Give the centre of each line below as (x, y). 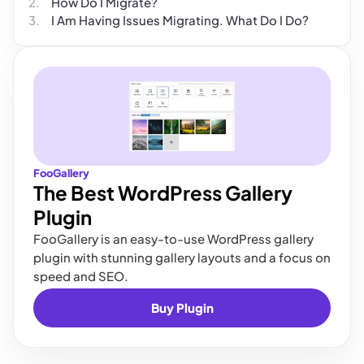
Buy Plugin (182, 308)
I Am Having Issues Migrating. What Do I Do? (180, 20)
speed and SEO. (81, 276)
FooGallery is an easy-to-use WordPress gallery (173, 238)
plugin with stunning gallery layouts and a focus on (182, 257)
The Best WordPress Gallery (163, 193)
